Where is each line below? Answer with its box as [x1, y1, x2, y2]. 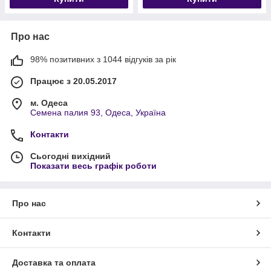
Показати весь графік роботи [30, 161, 157, 171]
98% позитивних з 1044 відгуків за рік [30, 54, 176, 64]
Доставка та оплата [12, 258, 96, 267]
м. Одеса [30, 98, 68, 108]
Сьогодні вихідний [30, 151, 111, 161]
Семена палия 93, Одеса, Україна [30, 108, 166, 117]
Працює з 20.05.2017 [30, 76, 117, 86]
